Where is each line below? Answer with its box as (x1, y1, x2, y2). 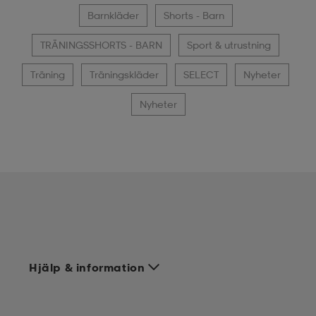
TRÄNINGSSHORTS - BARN (40, 39, 162, 51)
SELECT (183, 68, 219, 81)
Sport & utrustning (187, 39, 271, 51)
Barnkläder (87, 9, 139, 22)
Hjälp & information (29, 260, 145, 275)
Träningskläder (90, 68, 159, 81)
